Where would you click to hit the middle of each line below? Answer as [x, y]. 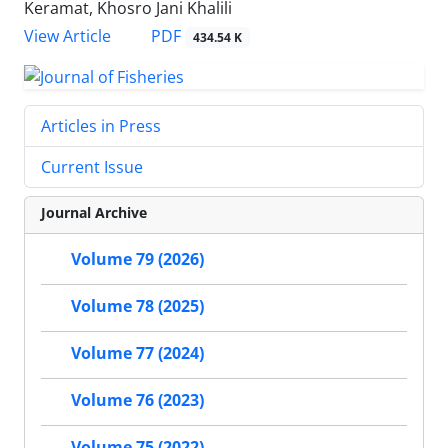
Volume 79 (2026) [137, 259]
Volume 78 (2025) [137, 306]
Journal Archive [94, 213]
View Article [67, 35]
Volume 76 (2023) [137, 400]
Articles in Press [101, 126]
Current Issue [92, 167]
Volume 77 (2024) [137, 353]
